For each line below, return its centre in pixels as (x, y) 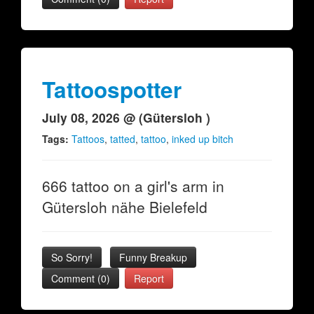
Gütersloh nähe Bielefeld (125, 207)
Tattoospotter (112, 89)
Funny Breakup (153, 257)
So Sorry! (72, 257)
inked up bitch (203, 139)
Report (149, 278)
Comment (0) (81, 278)
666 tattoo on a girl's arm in (133, 186)
